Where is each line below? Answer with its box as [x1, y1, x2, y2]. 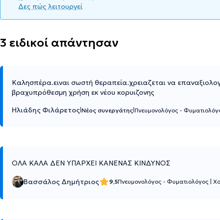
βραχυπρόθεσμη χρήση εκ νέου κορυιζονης [12, 88, 154, 97]
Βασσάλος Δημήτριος [24, 177, 99, 187]
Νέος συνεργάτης [82, 107, 133, 114]
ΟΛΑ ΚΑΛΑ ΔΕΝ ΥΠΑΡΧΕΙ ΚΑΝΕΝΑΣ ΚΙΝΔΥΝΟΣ [12, 159, 170, 168]
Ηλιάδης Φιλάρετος [12, 106, 80, 115]
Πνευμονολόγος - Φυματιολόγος [118, 178, 210, 186]
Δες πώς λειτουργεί [18, 2, 82, 11]
